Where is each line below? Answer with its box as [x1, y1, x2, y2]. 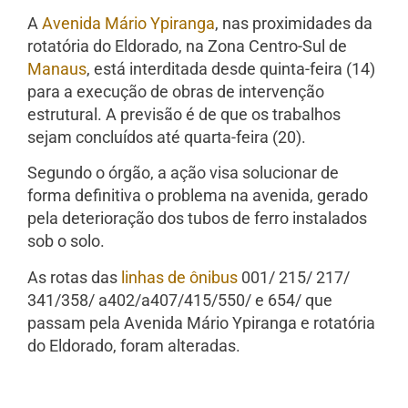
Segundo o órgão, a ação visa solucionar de [27, 163, 339, 183]
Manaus [27, 58, 87, 78]
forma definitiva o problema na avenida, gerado [27, 186, 368, 206]
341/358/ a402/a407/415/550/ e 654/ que [27, 290, 332, 310]
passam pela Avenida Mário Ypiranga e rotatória [27, 312, 375, 332]
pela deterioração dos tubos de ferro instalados [27, 209, 367, 229]
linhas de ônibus [121, 267, 238, 287]
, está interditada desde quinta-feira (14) [87, 58, 375, 78]
